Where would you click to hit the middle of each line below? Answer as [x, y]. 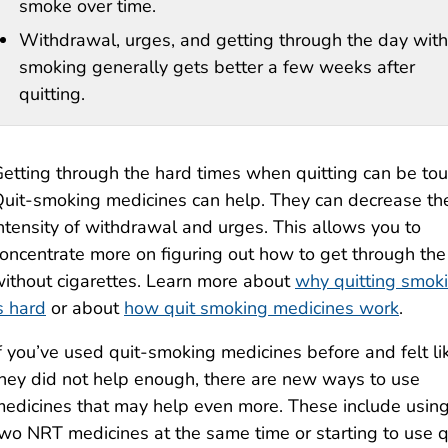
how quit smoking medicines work [261, 308]
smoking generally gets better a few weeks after [217, 67]
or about [85, 308]
